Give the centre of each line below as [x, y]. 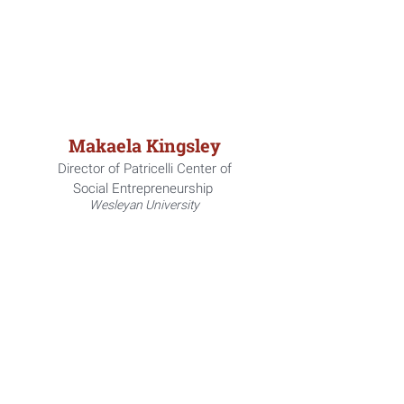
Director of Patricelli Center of [144, 169]
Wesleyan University [144, 205]
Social [92, 188]
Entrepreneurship [164, 188]
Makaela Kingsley [144, 145]
